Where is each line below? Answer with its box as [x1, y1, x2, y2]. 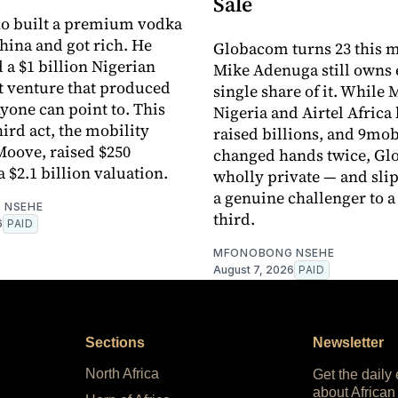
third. [213, 207, 255, 230]
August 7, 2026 [213, 262, 294, 276]
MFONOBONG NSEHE [213, 245, 335, 259]
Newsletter [313, 334, 384, 350]
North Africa [85, 365, 159, 381]
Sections [85, 334, 145, 350]
